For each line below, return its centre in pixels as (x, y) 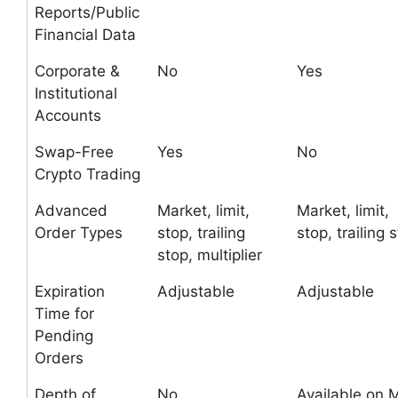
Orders (59, 358)
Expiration (70, 291)
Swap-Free (74, 152)
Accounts (68, 115)
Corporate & (77, 71)
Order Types (79, 233)
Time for (64, 314)
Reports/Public (87, 12)
